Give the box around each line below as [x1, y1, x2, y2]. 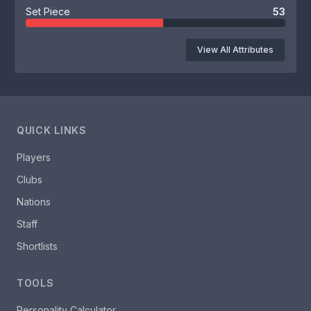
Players [17, 151, 51, 163]
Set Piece [26, 6, 70, 17]
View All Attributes [197, 44, 274, 55]
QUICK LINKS [17, 124, 87, 136]
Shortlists [17, 240, 58, 252]
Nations [17, 196, 51, 208]
